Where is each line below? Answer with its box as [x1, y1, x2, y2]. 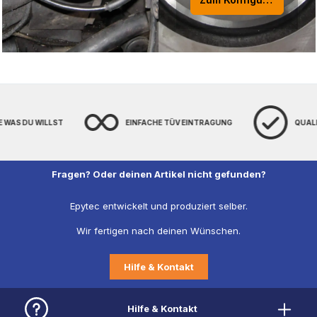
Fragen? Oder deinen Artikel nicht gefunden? [51, 168, 266, 180]
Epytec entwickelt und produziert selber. [69, 200, 248, 212]
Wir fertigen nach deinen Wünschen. [76, 225, 241, 237]
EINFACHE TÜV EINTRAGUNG [27, 117, 134, 127]
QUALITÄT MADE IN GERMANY [196, 117, 308, 127]
